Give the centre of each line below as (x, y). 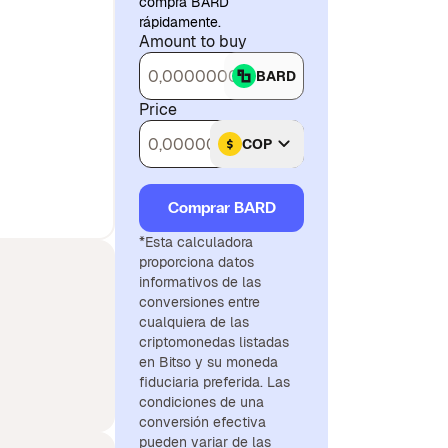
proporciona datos (196, 262)
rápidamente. (180, 22)
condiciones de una (201, 402)
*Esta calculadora (196, 242)
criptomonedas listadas (214, 342)
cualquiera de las (194, 322)
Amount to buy (193, 41)
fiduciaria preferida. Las (214, 382)
